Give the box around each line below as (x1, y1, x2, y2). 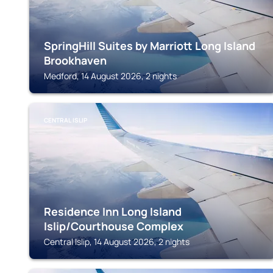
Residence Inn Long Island (44, 204, 182, 219)
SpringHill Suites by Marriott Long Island (44, 38, 255, 53)
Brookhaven (44, 53, 107, 68)
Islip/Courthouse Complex (44, 219, 183, 233)
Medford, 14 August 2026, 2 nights (44, 70, 177, 82)
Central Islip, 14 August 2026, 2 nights (44, 236, 190, 247)
